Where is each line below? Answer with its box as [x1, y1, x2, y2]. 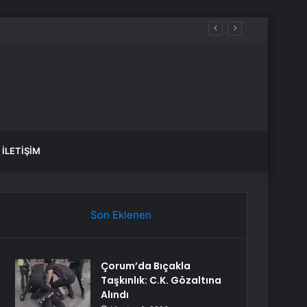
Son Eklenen [90, 208, 151, 221]
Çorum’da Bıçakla [101, 259, 191, 273]
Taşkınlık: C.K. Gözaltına [101, 273, 222, 287]
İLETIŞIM [2, 145, 40, 156]
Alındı [101, 288, 130, 302]
